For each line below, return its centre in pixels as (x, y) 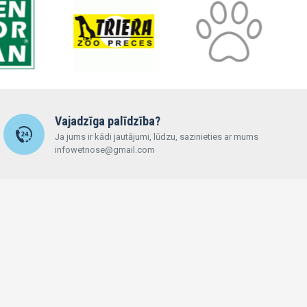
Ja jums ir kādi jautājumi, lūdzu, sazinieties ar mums (156, 137)
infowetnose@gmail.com (105, 150)
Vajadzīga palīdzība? (107, 121)
